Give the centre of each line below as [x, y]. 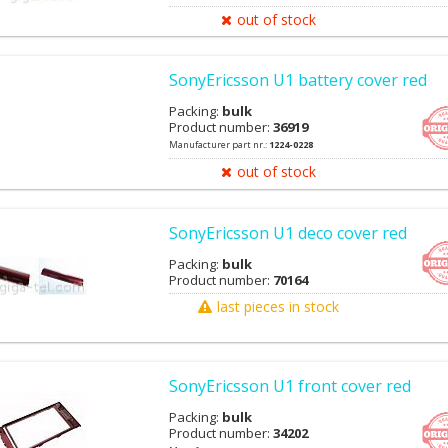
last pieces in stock [277, 306]
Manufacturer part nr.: [219, 144]
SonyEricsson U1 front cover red [290, 386]
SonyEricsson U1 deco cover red [288, 233]
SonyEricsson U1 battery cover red [298, 79]
